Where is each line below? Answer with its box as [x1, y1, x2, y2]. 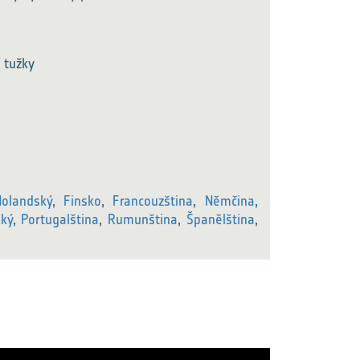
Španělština [186, 211, 255, 228]
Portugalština [21, 211, 100, 228]
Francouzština [112, 192, 194, 210]
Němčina [204, 192, 255, 210]
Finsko [63, 192, 101, 210]
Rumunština [107, 211, 178, 228]
